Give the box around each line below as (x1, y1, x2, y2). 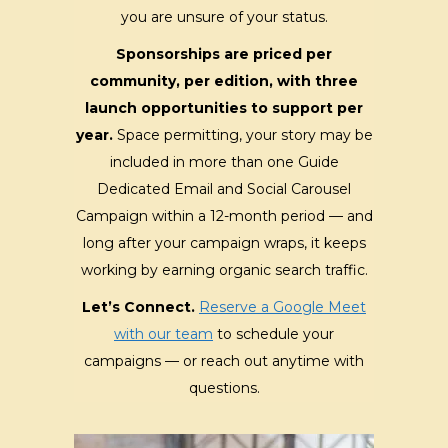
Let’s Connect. (82, 297, 195, 316)
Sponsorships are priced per (116, 44, 332, 63)
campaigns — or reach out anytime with (84, 351, 364, 370)
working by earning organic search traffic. (80, 260, 368, 279)
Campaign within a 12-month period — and (75, 206, 373, 225)
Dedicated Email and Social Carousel (97, 179, 351, 198)
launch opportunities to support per (85, 98, 363, 117)
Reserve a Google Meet (199, 297, 366, 316)
